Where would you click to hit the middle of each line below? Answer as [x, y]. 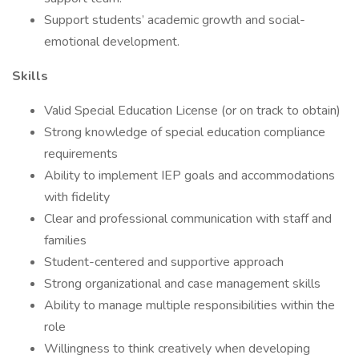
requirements [81, 154]
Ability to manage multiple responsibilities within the [190, 305]
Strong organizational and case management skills [182, 284]
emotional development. [112, 42]
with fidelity [77, 197]
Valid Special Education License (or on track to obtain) [192, 111]
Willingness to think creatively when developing [177, 349]
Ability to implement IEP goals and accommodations [190, 175]
